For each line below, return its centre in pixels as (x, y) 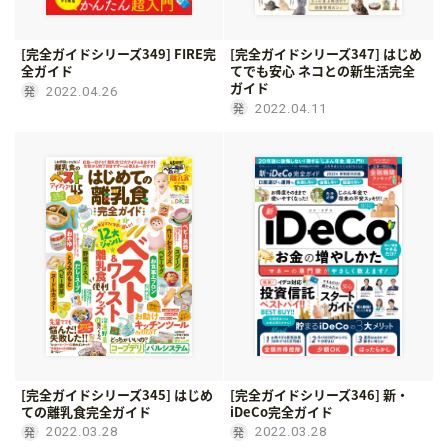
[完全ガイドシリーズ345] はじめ (117, 394)
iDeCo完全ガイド (281, 411)
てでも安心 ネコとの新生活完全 (322, 71)
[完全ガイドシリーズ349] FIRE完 (118, 54)
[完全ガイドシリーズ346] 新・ (319, 394)
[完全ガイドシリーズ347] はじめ (326, 54)
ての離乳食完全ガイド (86, 411)
